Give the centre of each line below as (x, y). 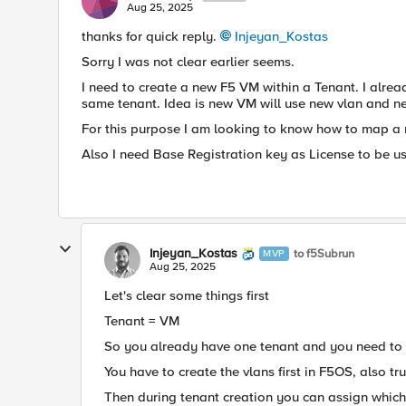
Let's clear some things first (188, 295)
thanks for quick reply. (151, 36)
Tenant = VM (142, 321)
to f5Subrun (324, 253)
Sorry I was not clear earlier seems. (190, 62)
